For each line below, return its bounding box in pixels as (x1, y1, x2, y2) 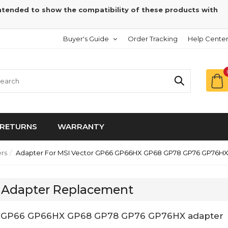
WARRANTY (58, 122, 104, 131)
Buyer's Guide (63, 35, 109, 43)
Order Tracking (128, 35, 178, 43)
